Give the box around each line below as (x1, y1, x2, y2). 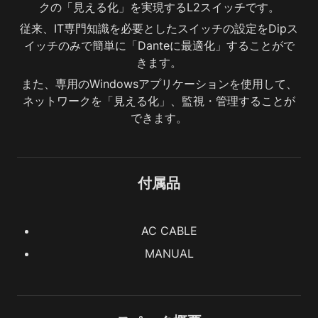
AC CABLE (141, 224, 197, 238)
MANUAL (144, 246, 194, 261)
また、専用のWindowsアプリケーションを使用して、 (21, 77, 297, 91)
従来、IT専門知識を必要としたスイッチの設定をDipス (20, 21, 298, 35)
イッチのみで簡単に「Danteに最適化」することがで (23, 38, 295, 53)
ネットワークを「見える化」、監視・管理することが (23, 94, 295, 108)
